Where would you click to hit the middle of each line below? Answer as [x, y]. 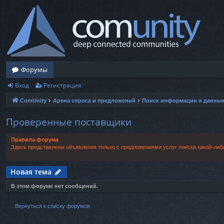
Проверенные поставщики [69, 122]
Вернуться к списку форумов [52, 206]
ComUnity [33, 100]
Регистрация [62, 85]
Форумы [34, 69]
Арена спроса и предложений [94, 100]
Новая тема [31, 172]
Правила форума [35, 140]
